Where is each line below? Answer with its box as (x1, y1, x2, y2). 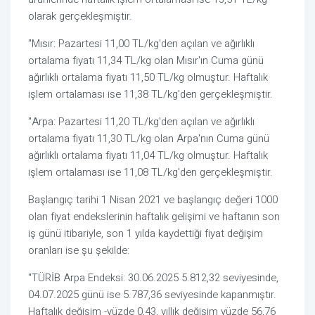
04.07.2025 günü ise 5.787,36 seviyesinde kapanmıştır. (28, 287, 276, 303)
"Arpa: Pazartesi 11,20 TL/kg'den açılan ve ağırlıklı (28, 114, 255, 130)
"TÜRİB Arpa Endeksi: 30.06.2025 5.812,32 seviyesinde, (28, 270, 278, 286)
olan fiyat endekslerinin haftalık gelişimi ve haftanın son (28, 209, 280, 225)
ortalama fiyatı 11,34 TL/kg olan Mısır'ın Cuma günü (28, 53, 264, 69)
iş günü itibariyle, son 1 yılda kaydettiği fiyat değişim (28, 226, 263, 242)
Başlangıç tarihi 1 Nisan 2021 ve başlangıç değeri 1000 (28, 192, 278, 208)
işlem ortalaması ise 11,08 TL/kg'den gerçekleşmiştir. (28, 165, 273, 181)
